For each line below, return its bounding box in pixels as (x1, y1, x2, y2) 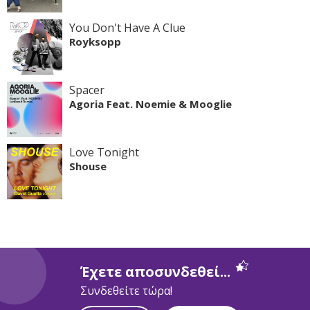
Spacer (69, 82, 104, 98)
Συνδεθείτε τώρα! (80, 282, 172, 298)
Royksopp (69, 34, 121, 48)
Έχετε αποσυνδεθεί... (80, 262, 230, 281)
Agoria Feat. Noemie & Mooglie (69, 96, 232, 111)
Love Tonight (69, 144, 139, 160)
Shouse (69, 158, 107, 173)
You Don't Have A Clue (69, 19, 185, 35)
